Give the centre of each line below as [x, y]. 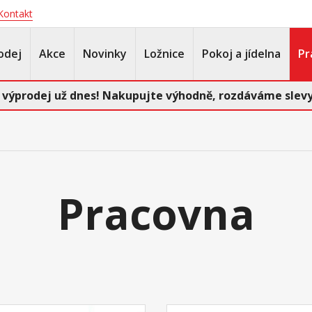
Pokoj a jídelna [241, 54]
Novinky [105, 54]
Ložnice [164, 54]
